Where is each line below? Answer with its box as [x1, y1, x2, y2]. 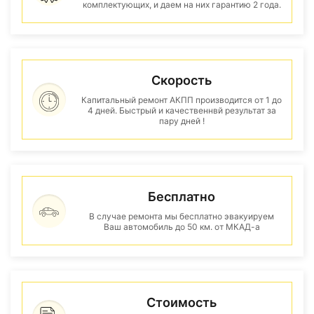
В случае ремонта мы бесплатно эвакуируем [89, 211, 274, 221]
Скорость [151, 73, 212, 88]
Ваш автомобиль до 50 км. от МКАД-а [103, 221, 260, 232]
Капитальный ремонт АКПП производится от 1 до [81, 95, 282, 105]
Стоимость [146, 295, 217, 310]
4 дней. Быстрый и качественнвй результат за [87, 105, 276, 116]
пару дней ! [158, 116, 205, 126]
